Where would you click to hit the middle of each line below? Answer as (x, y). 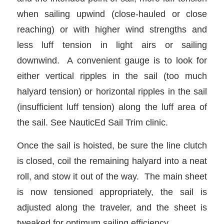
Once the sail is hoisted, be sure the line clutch (112, 145)
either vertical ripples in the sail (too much (112, 75)
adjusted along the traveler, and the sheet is (112, 207)
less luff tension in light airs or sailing (112, 44)
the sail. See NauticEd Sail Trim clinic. (92, 122)
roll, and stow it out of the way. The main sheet (112, 176)
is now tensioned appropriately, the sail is (112, 192)
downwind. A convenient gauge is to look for (112, 60)
